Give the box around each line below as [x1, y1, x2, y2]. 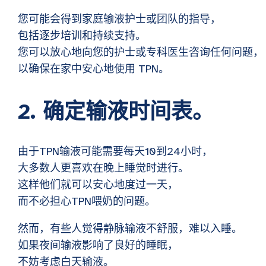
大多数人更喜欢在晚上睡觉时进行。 [18, 161, 189, 175]
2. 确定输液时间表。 [18, 99, 214, 125]
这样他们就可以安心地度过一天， [18, 178, 178, 192]
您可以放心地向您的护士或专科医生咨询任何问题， [18, 46, 264, 59]
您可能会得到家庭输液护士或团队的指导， [18, 12, 221, 26]
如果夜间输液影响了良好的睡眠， [18, 239, 178, 252]
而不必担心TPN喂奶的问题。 [18, 195, 156, 208]
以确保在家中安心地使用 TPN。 [18, 62, 169, 76]
